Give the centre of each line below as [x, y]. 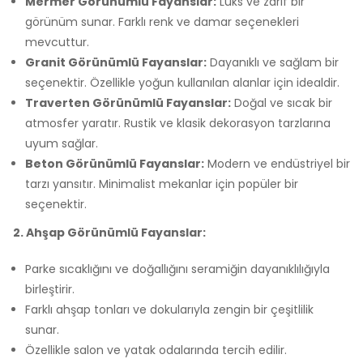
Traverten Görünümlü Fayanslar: [128, 102]
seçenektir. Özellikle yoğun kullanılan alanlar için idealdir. [182, 82]
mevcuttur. [57, 42]
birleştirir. [50, 289]
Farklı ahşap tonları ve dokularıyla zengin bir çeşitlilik [169, 309]
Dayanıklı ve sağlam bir [273, 62]
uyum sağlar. [62, 143]
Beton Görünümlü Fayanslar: [115, 163]
